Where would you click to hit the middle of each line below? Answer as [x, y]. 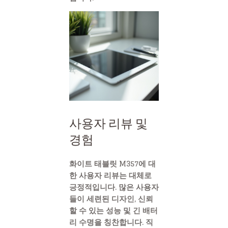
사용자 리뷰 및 [108, 124]
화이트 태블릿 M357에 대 [112, 163]
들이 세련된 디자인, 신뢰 [111, 198]
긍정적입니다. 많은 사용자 [114, 187]
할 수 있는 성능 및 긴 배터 [113, 210]
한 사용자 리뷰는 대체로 [110, 175]
